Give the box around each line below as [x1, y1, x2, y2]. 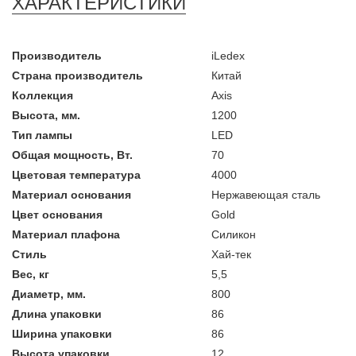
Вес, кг [12, 267, 49, 281]
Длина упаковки [12, 307, 102, 320]
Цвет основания [12, 207, 103, 221]
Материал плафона [12, 227, 120, 241]
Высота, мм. [12, 108, 80, 122]
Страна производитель [12, 68, 143, 82]
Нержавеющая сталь [211, 188, 320, 201]
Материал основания [12, 188, 131, 201]
